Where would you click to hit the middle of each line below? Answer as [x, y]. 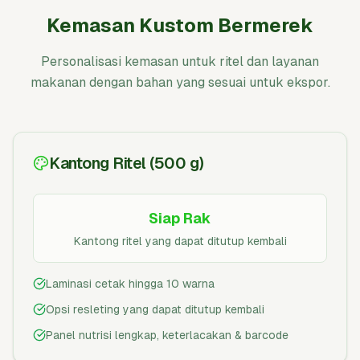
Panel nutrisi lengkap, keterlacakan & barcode [167, 335]
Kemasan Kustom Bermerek [180, 25]
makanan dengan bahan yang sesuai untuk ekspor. [180, 82]
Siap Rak [180, 218]
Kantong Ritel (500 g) [126, 163]
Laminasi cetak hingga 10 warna [130, 284]
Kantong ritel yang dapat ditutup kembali [180, 241]
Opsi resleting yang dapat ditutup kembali [155, 309]
